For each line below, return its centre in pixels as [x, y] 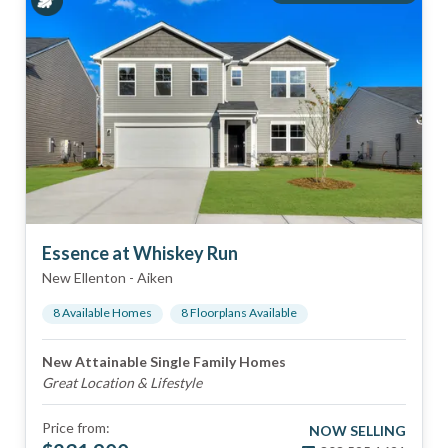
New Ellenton [84, 277]
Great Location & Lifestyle [122, 382]
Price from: [76, 427]
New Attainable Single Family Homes [164, 361]
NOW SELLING [357, 430]
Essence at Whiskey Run [140, 253]
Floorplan [214, 312]
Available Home [103, 312]
